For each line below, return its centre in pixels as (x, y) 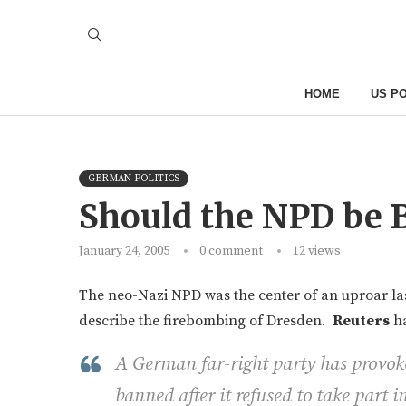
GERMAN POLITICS (134, 178)
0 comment (231, 251)
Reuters (361, 320)
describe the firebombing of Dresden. (206, 320)
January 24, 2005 (124, 251)
